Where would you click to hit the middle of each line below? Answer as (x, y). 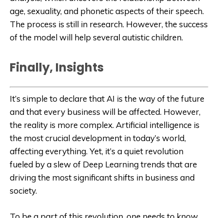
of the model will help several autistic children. (96, 37)
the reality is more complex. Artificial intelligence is (105, 125)
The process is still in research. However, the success (109, 24)
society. (23, 190)
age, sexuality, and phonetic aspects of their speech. (107, 11)
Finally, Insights (57, 68)
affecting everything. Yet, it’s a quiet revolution (97, 151)
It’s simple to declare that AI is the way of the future (107, 98)
